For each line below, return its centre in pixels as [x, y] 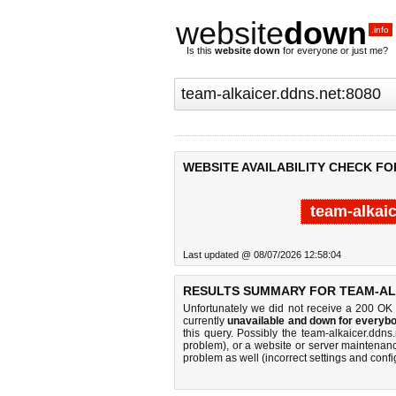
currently [206, 321]
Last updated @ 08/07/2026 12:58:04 [262, 255]
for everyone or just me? [334, 50]
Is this [201, 50]
